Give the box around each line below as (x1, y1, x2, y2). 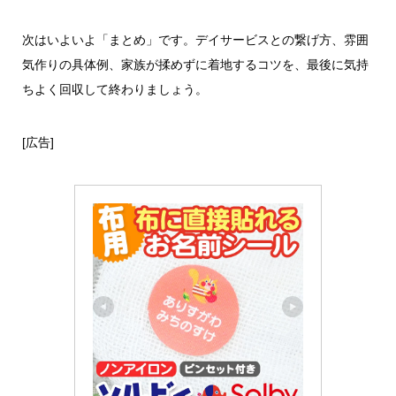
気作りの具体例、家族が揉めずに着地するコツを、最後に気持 (21, 57, 369, 72)
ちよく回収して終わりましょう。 (21, 81, 208, 96)
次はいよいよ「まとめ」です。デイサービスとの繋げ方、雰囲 (21, 32, 369, 47)
